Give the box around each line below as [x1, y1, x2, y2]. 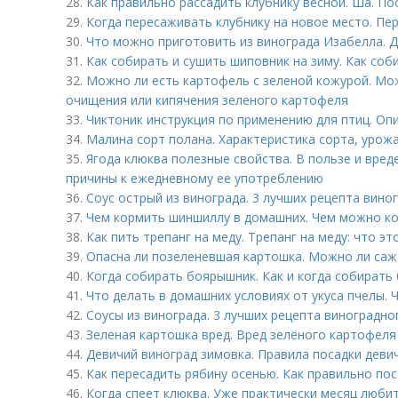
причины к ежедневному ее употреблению [66, 170, 323, 187]
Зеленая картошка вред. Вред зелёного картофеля [86, 326, 396, 343]
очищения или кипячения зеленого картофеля [66, 92, 348, 108]
